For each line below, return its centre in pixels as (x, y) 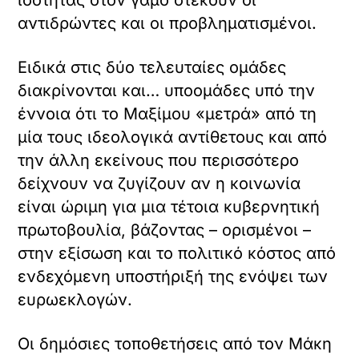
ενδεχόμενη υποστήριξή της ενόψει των (173, 277)
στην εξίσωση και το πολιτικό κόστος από (177, 254)
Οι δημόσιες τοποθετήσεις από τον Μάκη (175, 344)
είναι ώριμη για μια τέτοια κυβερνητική (169, 207)
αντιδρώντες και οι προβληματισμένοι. (167, 24)
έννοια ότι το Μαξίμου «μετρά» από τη (167, 114)
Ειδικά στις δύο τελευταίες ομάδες (152, 68)
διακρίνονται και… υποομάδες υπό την (167, 91)
